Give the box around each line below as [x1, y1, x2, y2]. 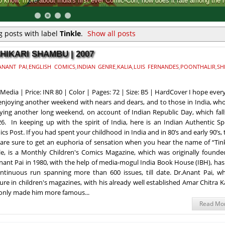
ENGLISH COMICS [29, 62, 75, 70]
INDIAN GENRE [76, 62, 116, 70]
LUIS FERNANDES [133, 62, 179, 70]
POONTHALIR [180, 62, 216, 70]
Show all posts [87, 29, 136, 39]
